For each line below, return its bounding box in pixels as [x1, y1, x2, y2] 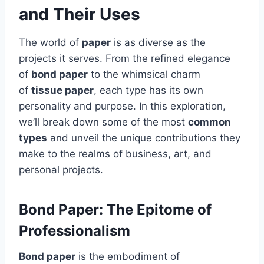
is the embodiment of [75, 250, 180, 262]
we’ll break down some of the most [19, 115, 188, 128]
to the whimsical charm [88, 68, 200, 80]
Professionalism [19, 222, 130, 239]
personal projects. [19, 163, 103, 176]
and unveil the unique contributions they [47, 131, 240, 144]
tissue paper [31, 84, 94, 96]
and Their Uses [19, 4, 140, 24]
